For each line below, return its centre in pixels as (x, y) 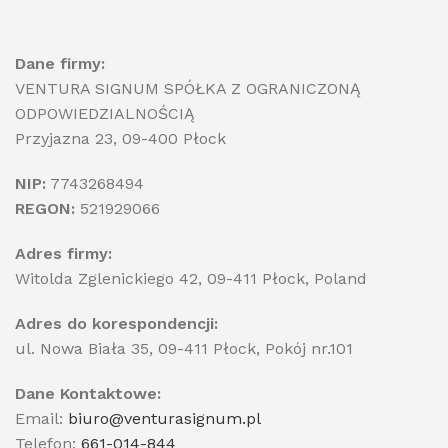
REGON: (45, 208)
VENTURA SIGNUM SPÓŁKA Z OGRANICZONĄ (188, 88)
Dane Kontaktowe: (88, 393)
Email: (41, 418)
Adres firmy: (63, 253)
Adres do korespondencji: (116, 323)
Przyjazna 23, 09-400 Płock (120, 138)
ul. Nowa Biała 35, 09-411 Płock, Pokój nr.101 (184, 348)
